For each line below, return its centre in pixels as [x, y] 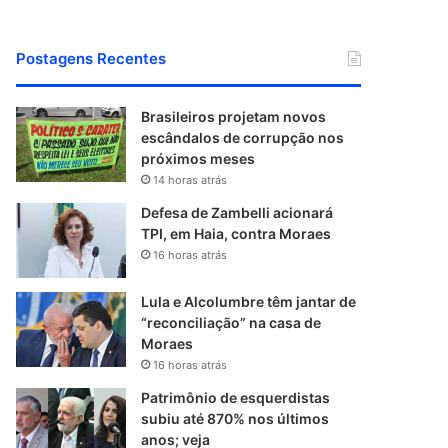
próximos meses [198, 158]
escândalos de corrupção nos [243, 137]
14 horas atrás [190, 180]
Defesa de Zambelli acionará [237, 212]
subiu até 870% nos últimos [235, 418]
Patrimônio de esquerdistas [236, 397]
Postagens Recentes [91, 58]
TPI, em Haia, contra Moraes [236, 233]
